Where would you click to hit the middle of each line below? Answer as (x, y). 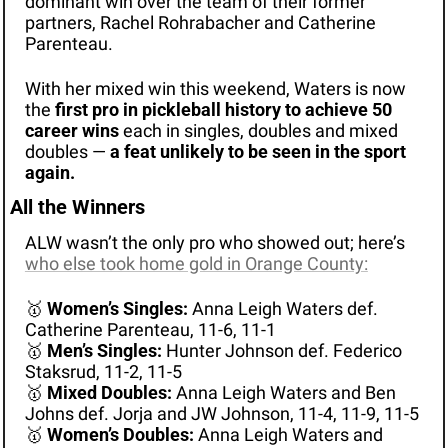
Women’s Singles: (117, 308)
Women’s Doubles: (120, 434)
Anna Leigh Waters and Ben (283, 392)
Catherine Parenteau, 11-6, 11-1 (150, 329)
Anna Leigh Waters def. (282, 308)
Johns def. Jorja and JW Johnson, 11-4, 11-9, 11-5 (221, 413)
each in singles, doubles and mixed (258, 130)
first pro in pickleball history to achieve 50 (223, 109)
